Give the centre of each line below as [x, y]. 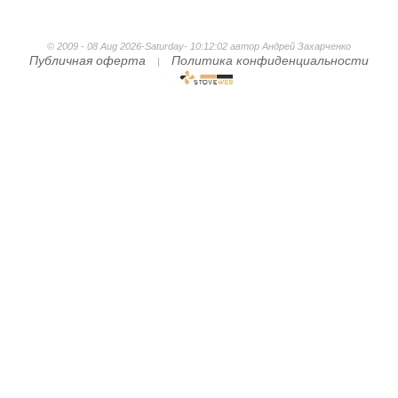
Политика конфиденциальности [270, 60]
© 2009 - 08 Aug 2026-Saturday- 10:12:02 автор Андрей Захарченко [199, 46]
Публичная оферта [88, 60]
